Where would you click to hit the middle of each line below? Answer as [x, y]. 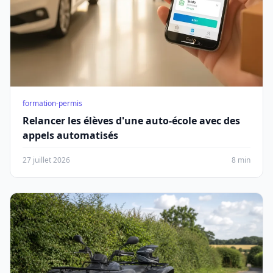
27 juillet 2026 [46, 160]
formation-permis [52, 103]
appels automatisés [70, 135]
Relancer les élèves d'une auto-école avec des [131, 121]
